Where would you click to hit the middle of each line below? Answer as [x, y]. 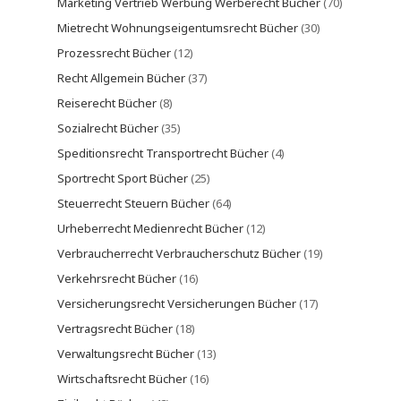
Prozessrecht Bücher [114, 53]
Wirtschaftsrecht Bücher [122, 379]
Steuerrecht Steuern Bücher [133, 203]
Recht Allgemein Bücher [121, 78]
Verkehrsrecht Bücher [117, 278]
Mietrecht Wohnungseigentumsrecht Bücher [178, 28]
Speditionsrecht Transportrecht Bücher [163, 153]
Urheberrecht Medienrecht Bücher [150, 228]
